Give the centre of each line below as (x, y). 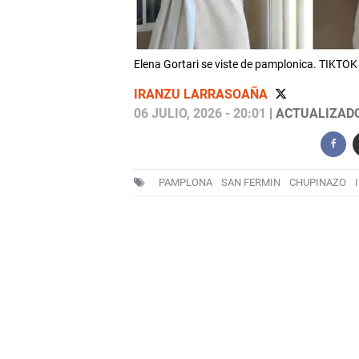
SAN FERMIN (250, 183)
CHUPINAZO (317, 183)
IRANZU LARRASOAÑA (202, 95)
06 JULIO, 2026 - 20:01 (200, 114)
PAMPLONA (185, 183)
